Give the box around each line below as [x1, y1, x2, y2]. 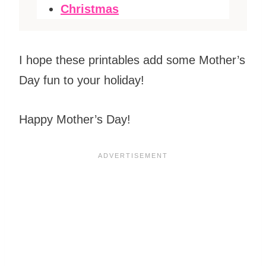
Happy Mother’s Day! [19, 112, 131, 126]
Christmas [61, 2, 119, 15]
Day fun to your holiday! [19, 73, 144, 87]
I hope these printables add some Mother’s [19, 53, 245, 66]
